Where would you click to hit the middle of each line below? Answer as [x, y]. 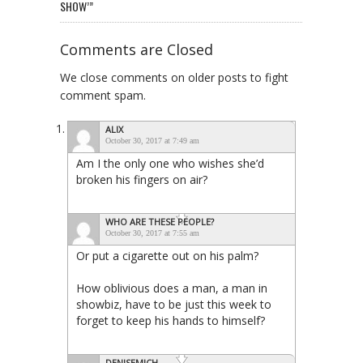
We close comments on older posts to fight [174, 78]
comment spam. [103, 96]
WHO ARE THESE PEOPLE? [160, 222]
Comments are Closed [137, 50]
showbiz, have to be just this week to [174, 305]
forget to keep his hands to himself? [171, 321]
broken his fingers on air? [142, 180]
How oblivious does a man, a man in [172, 288]
